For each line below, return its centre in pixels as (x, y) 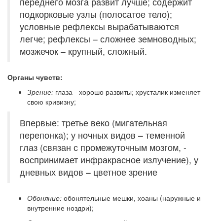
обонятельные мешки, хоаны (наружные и (131, 198)
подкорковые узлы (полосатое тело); (96, 14)
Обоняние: (44, 198)
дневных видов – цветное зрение (89, 172)
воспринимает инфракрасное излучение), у (109, 159)
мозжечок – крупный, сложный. (83, 51)
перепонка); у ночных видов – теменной (102, 135)
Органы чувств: (35, 77)
